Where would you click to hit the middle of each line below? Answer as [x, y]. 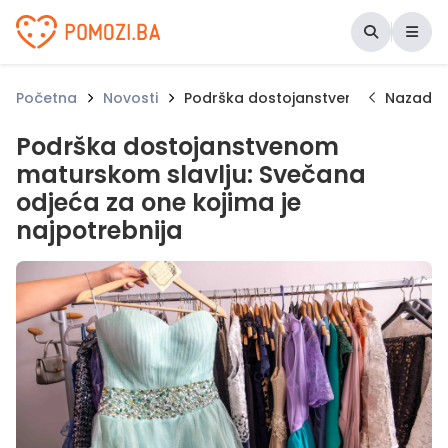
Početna [46, 98]
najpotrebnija [99, 230]
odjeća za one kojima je [158, 202]
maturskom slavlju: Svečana [191, 174]
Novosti [130, 98]
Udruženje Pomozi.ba [119, 28]
